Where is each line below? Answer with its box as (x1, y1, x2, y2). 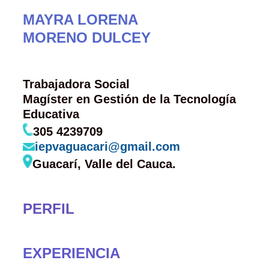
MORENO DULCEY (22, 29, 151, 46)
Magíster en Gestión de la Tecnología (22, 92, 236, 106)
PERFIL (22, 201, 74, 217)
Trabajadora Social (22, 77, 130, 91)
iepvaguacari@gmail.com (34, 140, 180, 154)
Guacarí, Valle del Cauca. (32, 157, 176, 171)
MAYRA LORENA (22, 11, 138, 28)
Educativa (22, 107, 79, 121)
